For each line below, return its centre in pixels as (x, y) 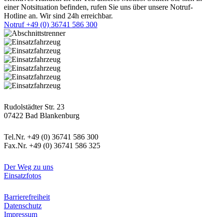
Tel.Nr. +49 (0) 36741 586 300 (51, 137)
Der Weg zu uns (29, 167)
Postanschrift (32, 96)
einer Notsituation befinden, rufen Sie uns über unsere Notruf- (98, 7)
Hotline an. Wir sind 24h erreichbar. (58, 15)
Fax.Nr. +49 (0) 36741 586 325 (52, 145)
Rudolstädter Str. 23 (34, 107)
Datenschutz (23, 205)
